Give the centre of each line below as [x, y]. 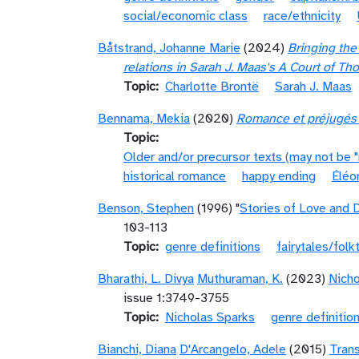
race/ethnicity [302, 16]
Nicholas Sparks [210, 317]
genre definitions [213, 247]
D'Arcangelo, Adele [233, 349]
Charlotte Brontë [212, 87]
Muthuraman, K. [240, 279]
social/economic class [186, 16]
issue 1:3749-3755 [176, 298]
